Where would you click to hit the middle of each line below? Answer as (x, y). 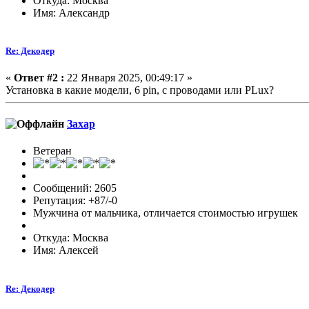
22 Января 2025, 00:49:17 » (128, 77)
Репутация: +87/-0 (75, 201)
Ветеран (52, 151)
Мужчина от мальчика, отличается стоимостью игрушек (166, 213)
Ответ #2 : (39, 77)
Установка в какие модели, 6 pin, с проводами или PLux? (140, 90)
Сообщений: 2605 (75, 188)
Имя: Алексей (66, 250)
